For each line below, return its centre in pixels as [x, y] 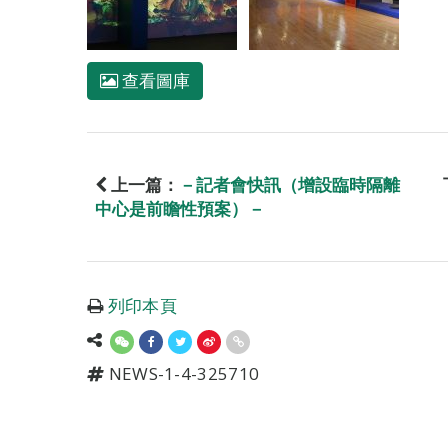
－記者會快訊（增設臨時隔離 [289, 184]
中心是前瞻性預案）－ [180, 208]
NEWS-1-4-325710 [182, 373]
